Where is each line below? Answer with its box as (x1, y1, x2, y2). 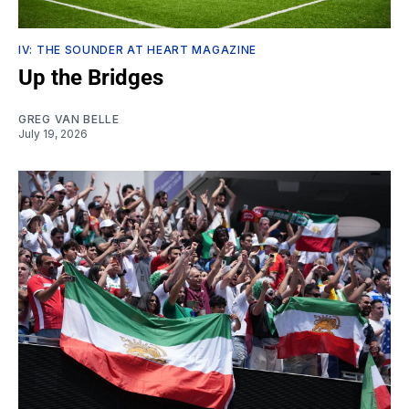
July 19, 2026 (18, 126, 88, 141)
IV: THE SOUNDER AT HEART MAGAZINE (18, 42, 257, 57)
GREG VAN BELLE (18, 111, 120, 126)
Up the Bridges (18, 64, 163, 90)
